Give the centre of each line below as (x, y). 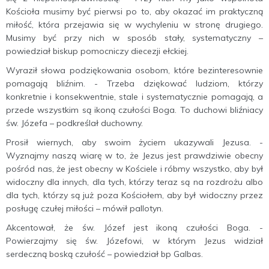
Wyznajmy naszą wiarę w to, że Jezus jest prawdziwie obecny (134, 156)
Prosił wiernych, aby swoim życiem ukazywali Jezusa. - (134, 142)
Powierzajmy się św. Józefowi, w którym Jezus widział (134, 241)
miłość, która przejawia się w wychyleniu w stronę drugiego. (134, 25)
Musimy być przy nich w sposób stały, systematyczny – (134, 38)
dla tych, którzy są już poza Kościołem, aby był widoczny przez (134, 195)
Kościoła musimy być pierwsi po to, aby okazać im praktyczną (134, 11)
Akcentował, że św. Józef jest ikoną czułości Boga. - (134, 228)
